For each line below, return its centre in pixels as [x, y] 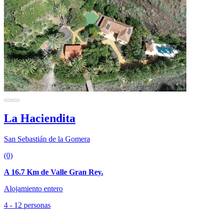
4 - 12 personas [27, 205]
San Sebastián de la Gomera [47, 139]
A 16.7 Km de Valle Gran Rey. [54, 172]
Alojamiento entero [33, 189]
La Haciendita [40, 118]
